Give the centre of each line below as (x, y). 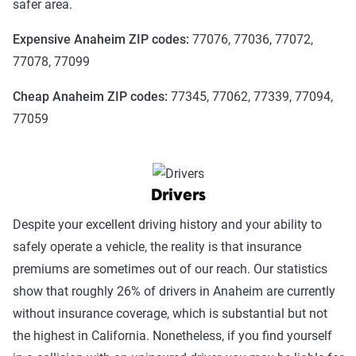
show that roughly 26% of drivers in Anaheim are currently (174, 291)
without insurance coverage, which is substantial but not (170, 313)
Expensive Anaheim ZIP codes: (101, 40)
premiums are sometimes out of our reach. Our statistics (170, 269)
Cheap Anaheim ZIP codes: (90, 97)
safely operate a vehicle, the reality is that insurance (157, 246)
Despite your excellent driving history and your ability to (167, 224)
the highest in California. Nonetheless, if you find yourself (172, 335)
